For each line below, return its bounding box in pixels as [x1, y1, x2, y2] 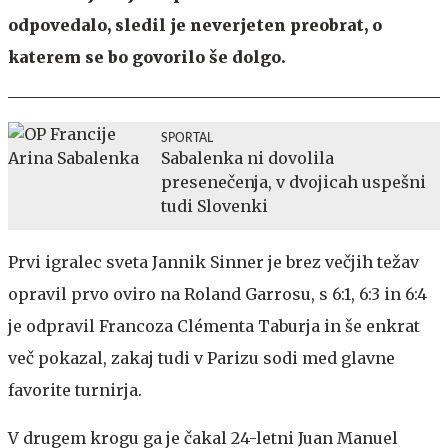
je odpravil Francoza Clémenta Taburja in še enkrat [8, 315, 420, 336]
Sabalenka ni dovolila [161, 147, 334, 168]
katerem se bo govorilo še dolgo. [8, 46, 286, 67]
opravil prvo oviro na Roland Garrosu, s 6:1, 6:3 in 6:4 [8, 283, 427, 304]
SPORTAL [161, 131, 213, 144]
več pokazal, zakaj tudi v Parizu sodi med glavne [8, 347, 395, 368]
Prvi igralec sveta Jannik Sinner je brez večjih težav [8, 251, 419, 272]
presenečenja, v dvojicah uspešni [161, 171, 426, 192]
